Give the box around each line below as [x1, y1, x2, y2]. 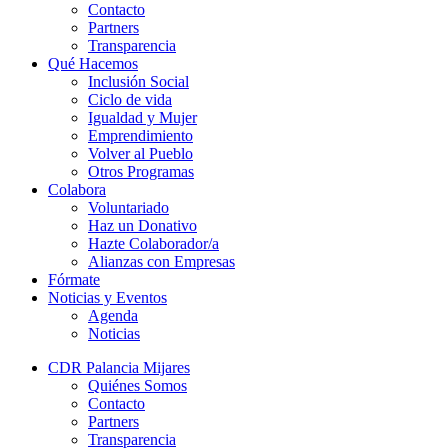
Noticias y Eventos [48, 289, 167, 307]
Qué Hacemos [48, 55, 138, 73]
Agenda [88, 307, 138, 325]
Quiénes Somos [88, 377, 187, 395]
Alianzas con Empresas [88, 253, 235, 271]
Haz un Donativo [88, 217, 197, 235]
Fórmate [48, 271, 100, 289]
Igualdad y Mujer [88, 109, 197, 127]
